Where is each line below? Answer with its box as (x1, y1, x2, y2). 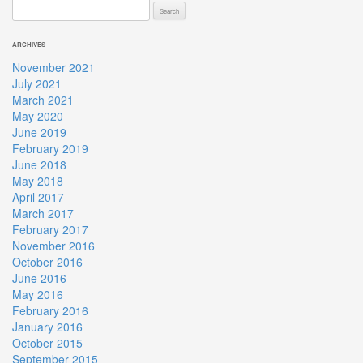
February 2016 (12, 302, 88, 318)
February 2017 (12, 221, 88, 237)
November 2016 (12, 237, 95, 254)
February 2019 (12, 140, 88, 156)
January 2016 (12, 318, 83, 335)
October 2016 (12, 254, 83, 270)
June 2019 (12, 124, 66, 140)
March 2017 (12, 205, 74, 221)
